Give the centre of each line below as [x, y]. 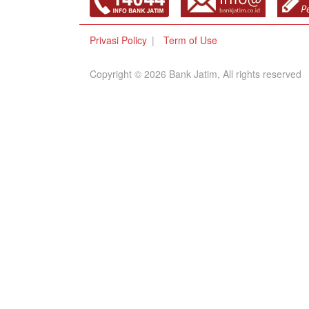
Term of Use [190, 40]
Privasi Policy [118, 40]
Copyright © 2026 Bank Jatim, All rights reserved [196, 74]
